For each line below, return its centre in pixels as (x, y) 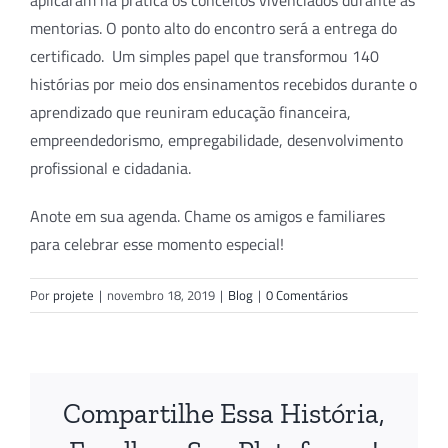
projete (73, 295)
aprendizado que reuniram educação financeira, (190, 112)
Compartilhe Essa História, (224, 413)
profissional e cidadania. (110, 168)
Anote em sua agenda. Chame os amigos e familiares (207, 216)
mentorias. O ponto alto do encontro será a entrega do (213, 28)
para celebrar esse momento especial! (157, 244)
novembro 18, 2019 (161, 295)
